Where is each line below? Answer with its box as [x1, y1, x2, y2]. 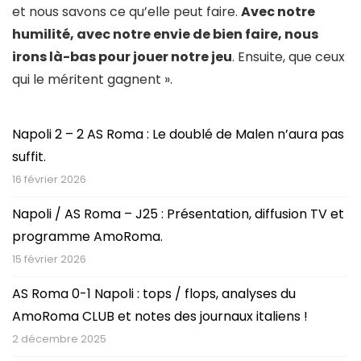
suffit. [12, 147, 46, 166]
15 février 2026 [12, 251, 86, 267]
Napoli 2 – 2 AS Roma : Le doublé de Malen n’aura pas [12, 124, 344, 143]
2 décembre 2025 [12, 330, 106, 346]
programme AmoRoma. [12, 226, 163, 246]
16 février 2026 [12, 171, 86, 187]
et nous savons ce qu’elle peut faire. [12, 2, 241, 21]
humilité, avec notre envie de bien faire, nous [12, 24, 318, 44]
